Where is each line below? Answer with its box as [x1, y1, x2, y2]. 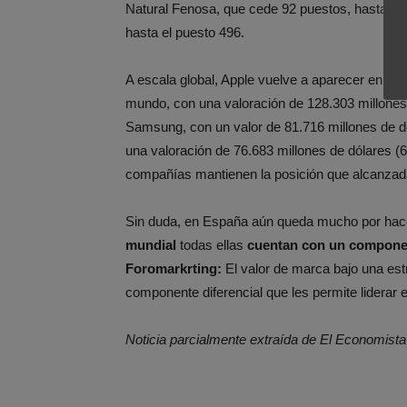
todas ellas [176, 237, 247, 253]
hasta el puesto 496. [125, 25, 244, 40]
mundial [125, 237, 176, 253]
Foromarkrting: [125, 261, 222, 276]
